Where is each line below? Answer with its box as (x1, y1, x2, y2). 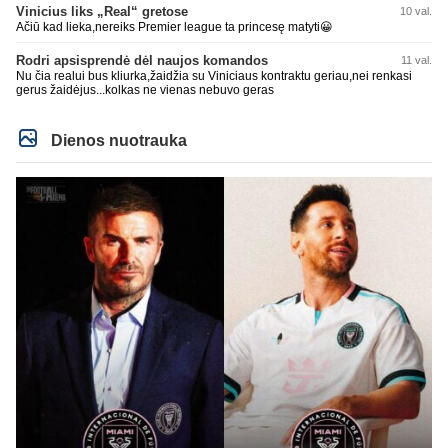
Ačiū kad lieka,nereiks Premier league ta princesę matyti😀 (16, 19, 333, 34)
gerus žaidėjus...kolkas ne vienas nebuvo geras (16, 82, 274, 97)
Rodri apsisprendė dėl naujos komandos (16, 52, 268, 68)
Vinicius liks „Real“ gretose (16, 3, 188, 19)
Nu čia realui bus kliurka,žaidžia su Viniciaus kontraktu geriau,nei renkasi (16, 68, 412, 83)
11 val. (401, 53, 432, 66)
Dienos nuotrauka (47, 131, 188, 149)
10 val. (400, 4, 432, 17)
